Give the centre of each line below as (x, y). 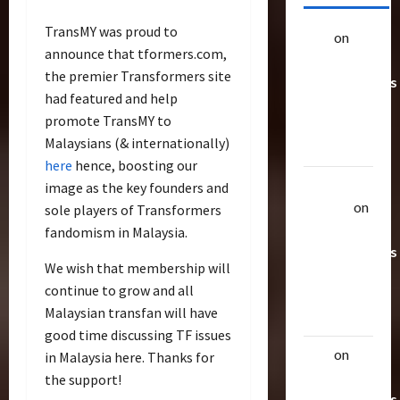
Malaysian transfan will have (131, 313)
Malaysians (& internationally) (137, 143)
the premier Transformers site (138, 76)
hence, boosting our (135, 166)
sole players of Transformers (133, 210)
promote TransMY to (108, 121)
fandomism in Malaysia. (116, 233)
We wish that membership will (137, 268)
